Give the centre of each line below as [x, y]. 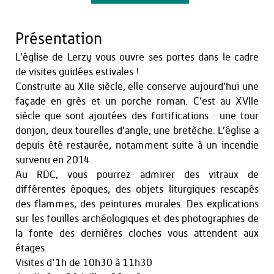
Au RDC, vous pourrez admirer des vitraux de [137, 175]
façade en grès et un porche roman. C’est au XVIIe [137, 101]
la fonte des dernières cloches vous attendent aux [137, 233]
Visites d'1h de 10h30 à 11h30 [84, 263]
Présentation [59, 39]
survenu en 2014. [54, 160]
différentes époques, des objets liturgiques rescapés [137, 189]
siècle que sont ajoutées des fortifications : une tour [137, 116]
